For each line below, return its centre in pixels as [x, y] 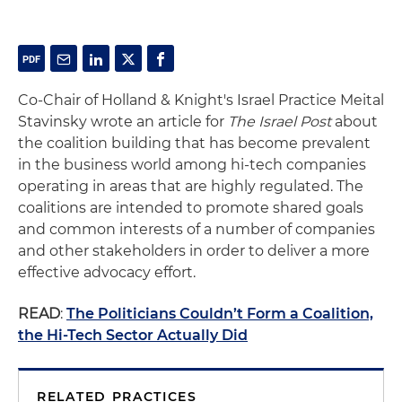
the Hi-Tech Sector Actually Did [133, 335]
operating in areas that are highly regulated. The [191, 186]
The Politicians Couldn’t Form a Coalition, [220, 314]
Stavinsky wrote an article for [123, 122]
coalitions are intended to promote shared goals [191, 208]
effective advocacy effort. [107, 272]
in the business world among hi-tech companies [192, 165]
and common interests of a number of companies [197, 229]
